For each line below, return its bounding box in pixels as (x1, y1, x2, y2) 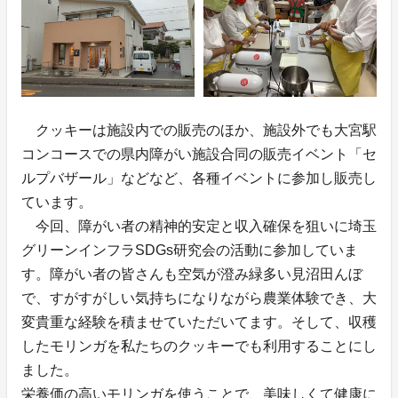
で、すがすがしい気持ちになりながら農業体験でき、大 (21, 291, 377, 306)
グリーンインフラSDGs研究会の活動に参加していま (21, 243, 358, 259)
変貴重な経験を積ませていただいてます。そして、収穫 (21, 314, 377, 330)
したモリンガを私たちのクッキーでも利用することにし (21, 338, 377, 354)
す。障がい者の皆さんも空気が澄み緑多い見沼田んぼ (21, 267, 362, 283)
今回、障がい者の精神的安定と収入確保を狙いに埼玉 (21, 219, 377, 235)
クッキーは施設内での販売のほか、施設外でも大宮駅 (21, 123, 377, 139)
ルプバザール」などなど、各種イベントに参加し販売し (21, 171, 377, 187)
